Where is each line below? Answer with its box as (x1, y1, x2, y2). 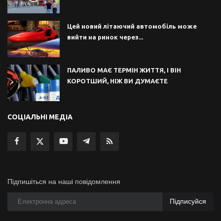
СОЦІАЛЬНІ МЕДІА (7, 112, 73, 121)
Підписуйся (170, 197, 206, 206)
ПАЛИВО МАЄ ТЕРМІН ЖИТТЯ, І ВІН (67, 66, 181, 74)
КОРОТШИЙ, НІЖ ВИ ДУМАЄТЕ (67, 77, 168, 84)
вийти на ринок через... (67, 33, 143, 40)
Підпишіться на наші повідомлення (7, 177, 120, 185)
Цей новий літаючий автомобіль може (67, 22, 197, 30)
